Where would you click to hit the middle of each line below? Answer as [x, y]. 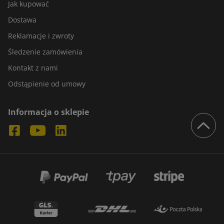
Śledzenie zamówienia [45, 52]
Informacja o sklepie [48, 112]
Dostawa [22, 20]
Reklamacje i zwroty [41, 36]
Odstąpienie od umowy [47, 84]
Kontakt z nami [33, 68]
